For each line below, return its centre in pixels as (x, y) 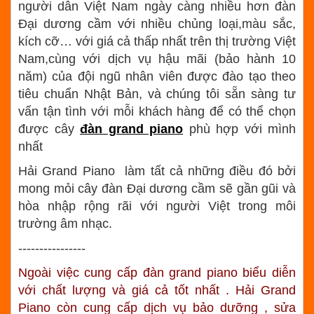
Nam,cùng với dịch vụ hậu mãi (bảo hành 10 (157, 59)
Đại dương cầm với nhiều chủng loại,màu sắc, (157, 24)
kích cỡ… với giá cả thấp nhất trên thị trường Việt (157, 41)
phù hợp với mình (239, 129)
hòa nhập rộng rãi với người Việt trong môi (157, 206)
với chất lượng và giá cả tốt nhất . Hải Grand (157, 290)
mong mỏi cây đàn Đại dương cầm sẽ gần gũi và (157, 189)
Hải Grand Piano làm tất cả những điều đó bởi (157, 171)
